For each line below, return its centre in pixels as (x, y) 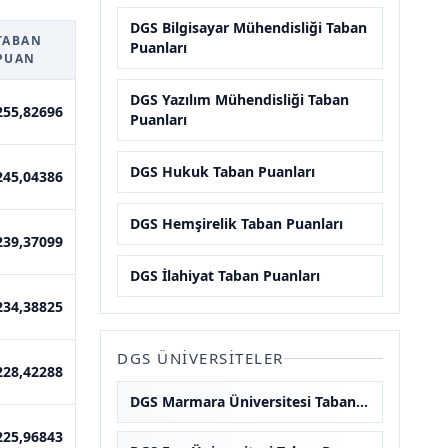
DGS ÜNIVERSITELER (200, 358)
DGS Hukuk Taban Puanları (222, 171)
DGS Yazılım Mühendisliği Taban (239, 99)
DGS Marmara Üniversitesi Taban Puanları (362, 401)
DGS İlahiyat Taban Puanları (225, 275)
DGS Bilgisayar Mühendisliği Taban (248, 27)
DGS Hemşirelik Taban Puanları (236, 223)
